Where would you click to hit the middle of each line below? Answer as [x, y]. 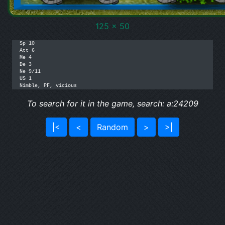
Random [113, 127]
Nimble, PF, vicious [48, 86]
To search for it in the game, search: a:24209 [113, 103]
